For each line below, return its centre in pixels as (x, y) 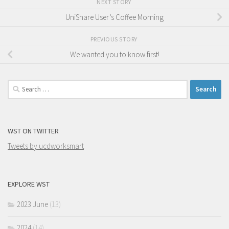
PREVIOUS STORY (114, 39)
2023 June (32, 204)
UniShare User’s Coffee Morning (114, 17)
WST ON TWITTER (33, 131)
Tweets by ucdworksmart (46, 146)
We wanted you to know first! (114, 55)
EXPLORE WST (29, 184)
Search (18, 85)
